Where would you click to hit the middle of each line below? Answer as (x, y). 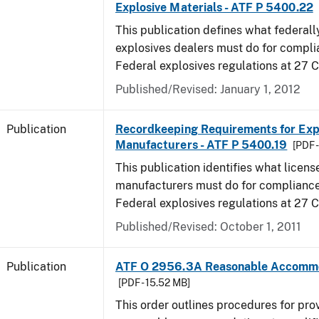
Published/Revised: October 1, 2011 (208, 227)
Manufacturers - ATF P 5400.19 (202, 145)
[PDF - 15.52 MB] (154, 283)
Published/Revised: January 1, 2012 (208, 89)
